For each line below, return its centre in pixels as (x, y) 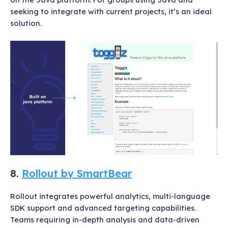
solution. (26, 23)
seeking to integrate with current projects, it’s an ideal (111, 11)
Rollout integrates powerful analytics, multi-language (110, 196)
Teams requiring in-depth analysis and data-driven (105, 220)
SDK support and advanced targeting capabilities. (103, 208)
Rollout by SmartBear (77, 174)
